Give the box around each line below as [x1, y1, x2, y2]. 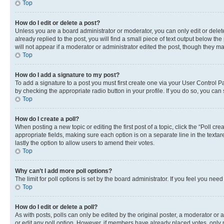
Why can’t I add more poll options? [15, 167, 112, 174]
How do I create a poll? [15, 115, 79, 122]
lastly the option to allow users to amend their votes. [15, 139, 154, 146]
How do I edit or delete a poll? [15, 203, 97, 210]
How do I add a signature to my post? [15, 71, 119, 78]
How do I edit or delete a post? [15, 19, 100, 26]
